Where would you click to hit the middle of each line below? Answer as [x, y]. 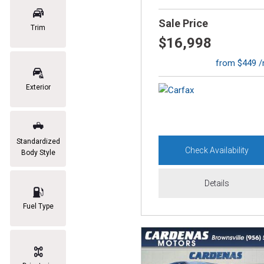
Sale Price [183, 23]
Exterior [38, 87]
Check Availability [217, 150]
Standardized [38, 141]
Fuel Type [38, 206]
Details [217, 183]
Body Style [38, 152]
